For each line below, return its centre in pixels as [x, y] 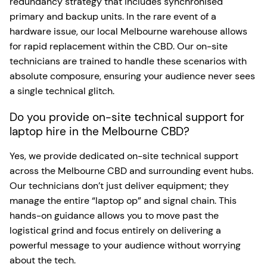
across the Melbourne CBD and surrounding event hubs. [131, 170]
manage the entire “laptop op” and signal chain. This [123, 200]
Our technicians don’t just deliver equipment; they [119, 185]
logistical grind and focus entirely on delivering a [115, 230]
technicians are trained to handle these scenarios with [128, 61]
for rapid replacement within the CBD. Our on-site [119, 46]
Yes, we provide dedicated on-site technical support [124, 156]
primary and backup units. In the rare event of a [113, 16]
